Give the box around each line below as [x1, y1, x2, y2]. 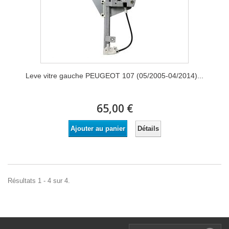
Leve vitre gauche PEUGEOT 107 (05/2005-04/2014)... [26, 72, 203, 80]
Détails [137, 124, 159, 132]
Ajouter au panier [70, 125, 125, 132]
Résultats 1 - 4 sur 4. [8, 177, 70, 185]
